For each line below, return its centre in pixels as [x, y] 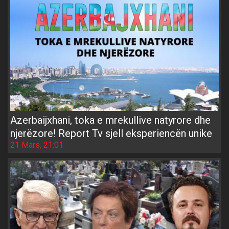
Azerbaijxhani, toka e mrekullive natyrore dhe [110, 120]
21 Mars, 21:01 [37, 145]
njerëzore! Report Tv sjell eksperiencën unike [111, 134]
